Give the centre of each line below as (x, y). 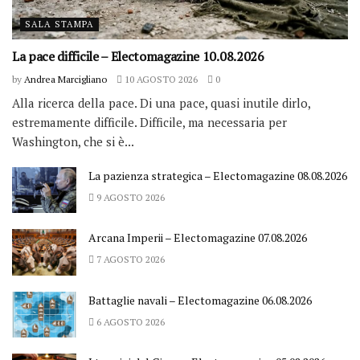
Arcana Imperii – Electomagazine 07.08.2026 (198, 238)
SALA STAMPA (59, 25)
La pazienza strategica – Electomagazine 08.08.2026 (218, 176)
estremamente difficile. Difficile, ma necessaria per (149, 123)
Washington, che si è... (73, 142)
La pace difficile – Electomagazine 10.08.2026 (138, 57)
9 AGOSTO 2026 (129, 198)
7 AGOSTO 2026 (129, 260)
